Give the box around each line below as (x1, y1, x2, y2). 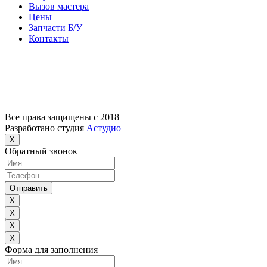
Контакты (29, 33, 69, 44)
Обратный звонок (5, 146, 77, 156)
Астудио (86, 123, 121, 133)
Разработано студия (5, 123, 86, 133)
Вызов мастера (29, 1, 89, 11)
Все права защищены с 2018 (5, 112, 119, 122)
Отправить (10, 184, 48, 193)
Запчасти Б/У (29, 23, 82, 33)
